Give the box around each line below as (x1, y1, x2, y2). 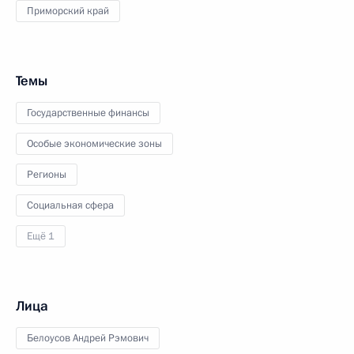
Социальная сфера (27, 198, 114, 213)
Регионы (27, 168, 66, 182)
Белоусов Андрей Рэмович (27, 331, 149, 345)
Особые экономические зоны (27, 137, 162, 151)
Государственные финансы (27, 106, 149, 120)
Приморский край (27, 4, 109, 18)
